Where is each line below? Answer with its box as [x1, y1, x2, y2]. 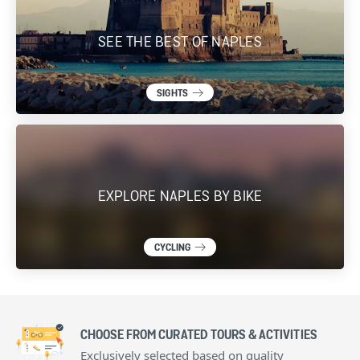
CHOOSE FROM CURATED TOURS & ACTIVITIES [80, 327, 317, 345]
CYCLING [153, 241, 191, 256]
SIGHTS [157, 86, 188, 100]
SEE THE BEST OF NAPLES [98, 32, 262, 51]
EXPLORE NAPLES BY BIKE [97, 187, 263, 207]
